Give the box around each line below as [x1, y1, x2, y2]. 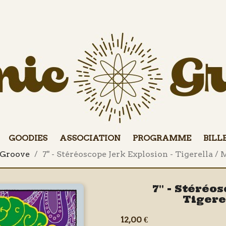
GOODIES [8, 133, 47, 143]
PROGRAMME [132, 133, 191, 143]
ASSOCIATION [59, 133, 121, 143]
